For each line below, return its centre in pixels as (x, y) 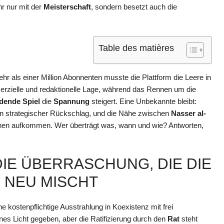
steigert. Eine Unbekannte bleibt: (143, 101)
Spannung (71, 101)
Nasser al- (188, 113)
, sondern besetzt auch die (134, 6)
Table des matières (136, 48)
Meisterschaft (67, 6)
